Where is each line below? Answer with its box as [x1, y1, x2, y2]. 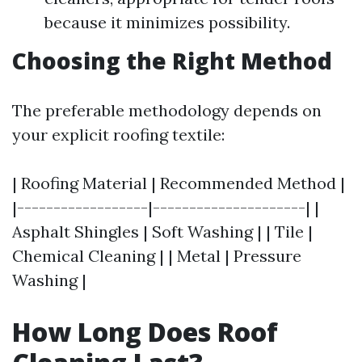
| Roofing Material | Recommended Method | [12, 173, 345, 193]
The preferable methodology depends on [12, 100, 322, 120]
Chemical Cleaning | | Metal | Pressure [12, 246, 301, 266]
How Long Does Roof [12, 314, 278, 349]
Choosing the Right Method [12, 45, 332, 76]
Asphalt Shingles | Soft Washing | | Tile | [12, 221, 313, 242]
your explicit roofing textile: [12, 124, 225, 145]
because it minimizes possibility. [44, 12, 290, 32]
